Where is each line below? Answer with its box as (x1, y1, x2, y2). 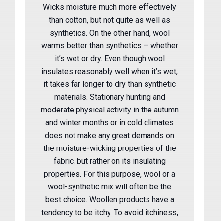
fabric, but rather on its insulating (53, 156, 166, 166)
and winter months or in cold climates (45, 117, 174, 127)
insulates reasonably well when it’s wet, (41, 66, 178, 76)
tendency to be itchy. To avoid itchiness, (41, 207, 178, 217)
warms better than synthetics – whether (41, 40, 178, 50)
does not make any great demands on (45, 130, 175, 140)
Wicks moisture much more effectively (43, 2, 177, 12)
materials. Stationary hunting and (54, 92, 165, 102)
